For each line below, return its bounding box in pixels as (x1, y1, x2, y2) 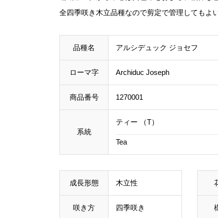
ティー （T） (116, 118, 159, 127)
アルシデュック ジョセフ (116, 43, 198, 52)
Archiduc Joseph (116, 68, 169, 77)
